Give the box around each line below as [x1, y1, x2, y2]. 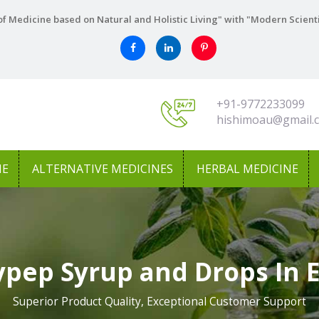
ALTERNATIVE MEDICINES [32, 161, 173, 177]
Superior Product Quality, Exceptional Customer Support [13, 294, 306, 309]
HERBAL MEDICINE [197, 161, 298, 177]
